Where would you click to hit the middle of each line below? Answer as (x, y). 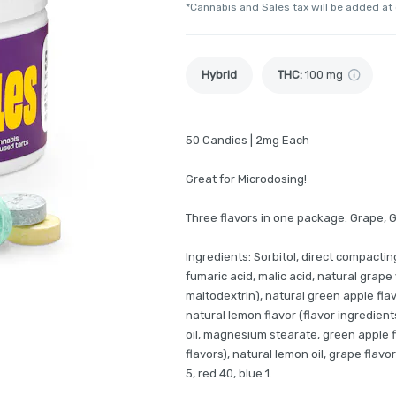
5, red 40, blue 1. (229, 373)
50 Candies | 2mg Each (247, 140)
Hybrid (219, 75)
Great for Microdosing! (246, 179)
